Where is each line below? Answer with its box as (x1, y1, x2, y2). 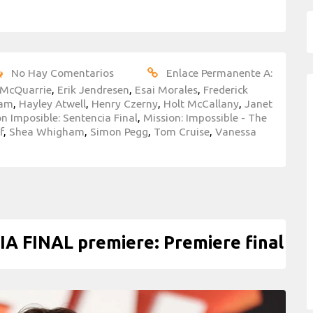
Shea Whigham (9, 124, 85, 138)
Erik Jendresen (57, 82, 129, 96)
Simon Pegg (90, 124, 148, 138)
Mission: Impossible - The (143, 110, 267, 124)
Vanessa (215, 124, 256, 138)
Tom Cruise (154, 124, 210, 138)
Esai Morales (135, 82, 198, 96)
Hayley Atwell (19, 96, 86, 110)
